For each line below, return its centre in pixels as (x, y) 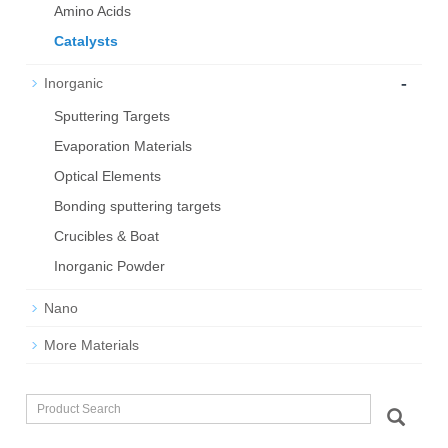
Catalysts (86, 41)
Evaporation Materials (123, 146)
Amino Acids (93, 11)
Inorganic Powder (110, 266)
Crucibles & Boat (107, 236)
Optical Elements (108, 176)
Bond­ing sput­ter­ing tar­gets (138, 206)
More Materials (92, 345)
